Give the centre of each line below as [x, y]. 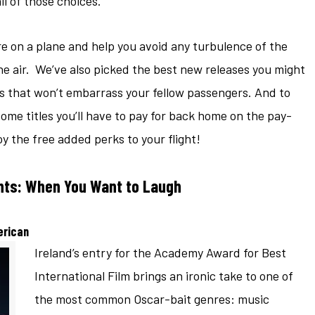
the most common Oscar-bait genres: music [152, 299]
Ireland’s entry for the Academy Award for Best [160, 253]
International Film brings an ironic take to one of [164, 276]
